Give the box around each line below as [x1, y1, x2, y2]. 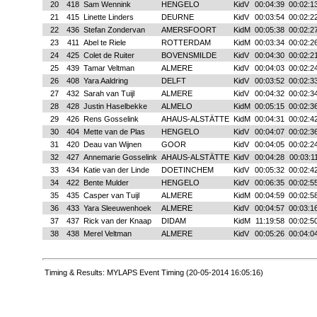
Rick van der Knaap [83, 217, 151, 225]
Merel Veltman [83, 229, 132, 238]
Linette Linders [83, 13, 134, 21]
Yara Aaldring [83, 76, 128, 85]
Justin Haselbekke [83, 102, 147, 110]
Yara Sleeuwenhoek [83, 204, 151, 212]
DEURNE [161, 13, 194, 21]
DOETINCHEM [161, 166, 214, 174]
